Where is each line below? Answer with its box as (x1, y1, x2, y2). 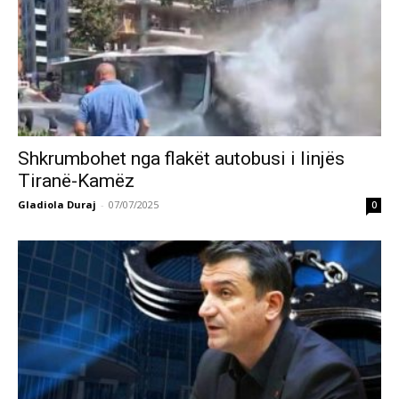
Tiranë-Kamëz (18, 170, 134, 192)
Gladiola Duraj (18, 198, 96, 212)
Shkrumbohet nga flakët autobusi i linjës (18, 148, 345, 170)
